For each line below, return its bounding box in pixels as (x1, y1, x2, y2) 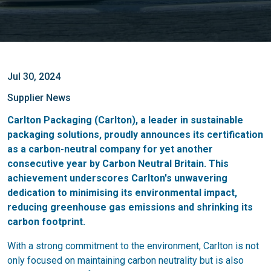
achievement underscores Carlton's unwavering (7, 172, 227, 184)
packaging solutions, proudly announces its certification (7, 129, 263, 140)
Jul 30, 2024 (7, 71, 60, 82)
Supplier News (7, 92, 71, 103)
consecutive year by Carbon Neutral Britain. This (7, 158, 229, 169)
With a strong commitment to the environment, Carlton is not (7, 240, 259, 252)
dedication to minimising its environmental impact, (7, 187, 237, 198)
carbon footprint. (7, 216, 85, 227)
